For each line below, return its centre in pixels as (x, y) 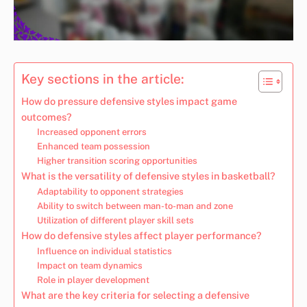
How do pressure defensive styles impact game (129, 101)
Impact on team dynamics (89, 265)
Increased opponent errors (91, 132)
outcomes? (47, 116)
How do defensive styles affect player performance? (142, 235)
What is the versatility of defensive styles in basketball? (148, 175)
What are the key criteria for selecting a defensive (135, 295)
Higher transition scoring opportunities (117, 160)
